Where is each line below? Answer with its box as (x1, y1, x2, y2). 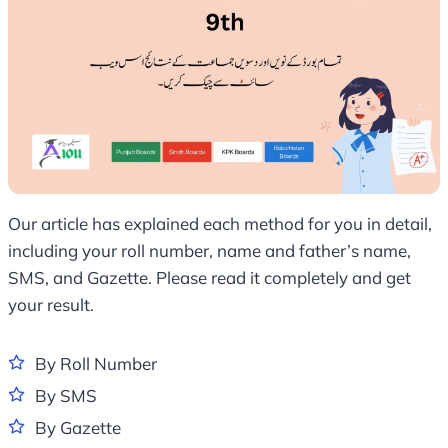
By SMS (35, 385, 97, 407)
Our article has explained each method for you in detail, (8, 213, 432, 235)
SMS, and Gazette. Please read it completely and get (8, 267, 411, 289)
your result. (8, 294, 94, 316)
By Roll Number (35, 353, 157, 375)
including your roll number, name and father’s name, (8, 240, 411, 262)
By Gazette (35, 417, 121, 439)
